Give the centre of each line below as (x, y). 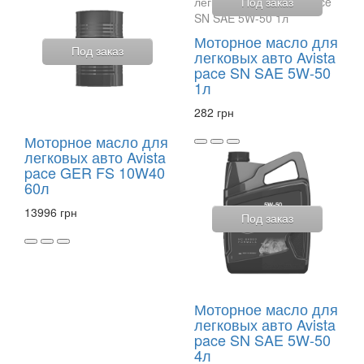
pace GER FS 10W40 (95, 173)
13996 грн (51, 212)
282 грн (214, 113)
